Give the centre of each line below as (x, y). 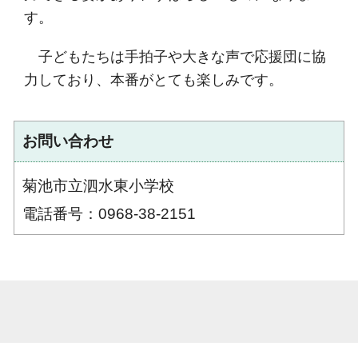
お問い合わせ (68, 141)
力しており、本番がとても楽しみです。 (153, 80)
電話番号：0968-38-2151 (109, 214)
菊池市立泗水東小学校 (98, 186)
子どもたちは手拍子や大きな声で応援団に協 (175, 56)
